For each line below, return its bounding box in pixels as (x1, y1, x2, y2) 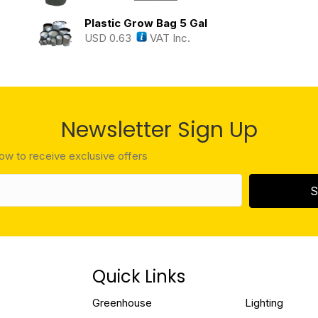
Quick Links (92, 264, 185, 288)
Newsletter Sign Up (60, 114, 258, 145)
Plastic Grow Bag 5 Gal (84, 16, 207, 30)
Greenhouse (92, 295, 152, 309)
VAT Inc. (146, 31, 190, 45)
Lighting (245, 295, 284, 309)
